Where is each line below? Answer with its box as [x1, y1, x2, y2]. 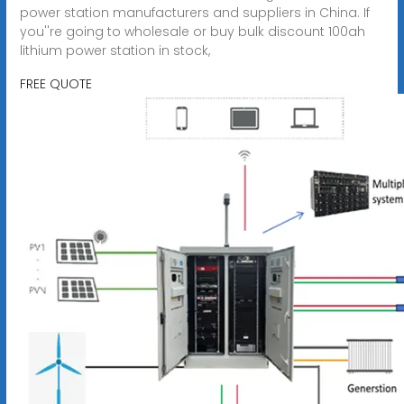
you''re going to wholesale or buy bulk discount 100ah [19, 22, 365, 41]
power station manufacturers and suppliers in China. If [19, 3, 370, 22]
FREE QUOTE [19, 74, 92, 93]
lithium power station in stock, [19, 41, 210, 60]
